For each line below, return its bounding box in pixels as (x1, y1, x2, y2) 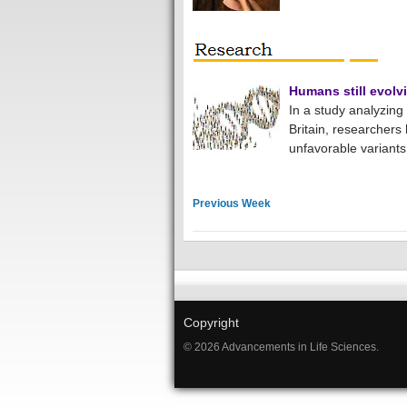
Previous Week (193, 197, 271, 210)
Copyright (184, 315, 239, 330)
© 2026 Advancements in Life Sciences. (184, 341, 379, 353)
